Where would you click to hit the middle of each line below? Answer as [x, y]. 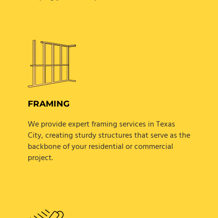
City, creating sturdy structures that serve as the [109, 136]
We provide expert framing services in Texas [101, 125]
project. [40, 158]
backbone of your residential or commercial [100, 147]
